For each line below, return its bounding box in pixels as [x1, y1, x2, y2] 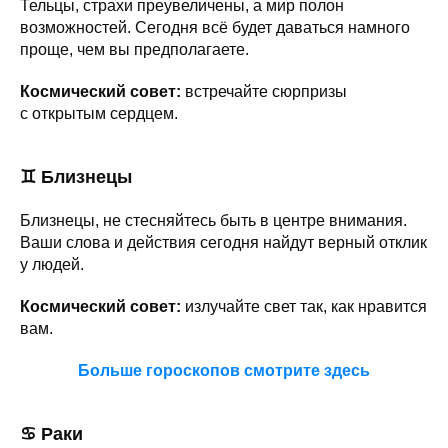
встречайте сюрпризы [181, 82, 347, 100]
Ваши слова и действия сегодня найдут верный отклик [20, 233, 427, 251]
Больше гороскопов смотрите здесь [78, 361, 370, 379]
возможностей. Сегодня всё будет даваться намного [20, 18, 410, 36]
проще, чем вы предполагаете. [20, 40, 249, 58]
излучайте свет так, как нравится [181, 297, 427, 315]
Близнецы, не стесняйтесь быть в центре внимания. [20, 211, 407, 229]
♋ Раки [20, 423, 83, 444]
